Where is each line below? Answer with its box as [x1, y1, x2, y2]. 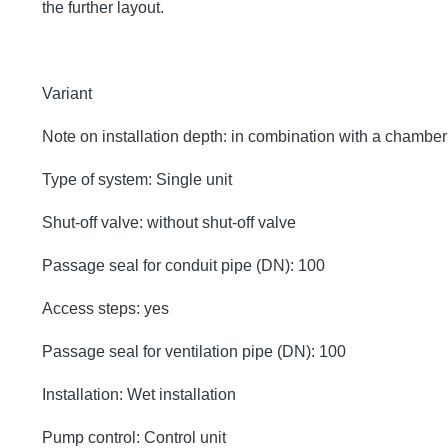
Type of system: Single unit [42, 170, 232, 188]
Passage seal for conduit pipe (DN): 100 [42, 256, 325, 274]
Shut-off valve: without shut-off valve [42, 213, 296, 231]
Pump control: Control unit [42, 428, 226, 446]
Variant [42, 84, 92, 102]
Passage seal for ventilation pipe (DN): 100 [42, 342, 346, 360]
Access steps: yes [42, 299, 169, 317]
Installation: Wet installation [42, 385, 236, 403]
